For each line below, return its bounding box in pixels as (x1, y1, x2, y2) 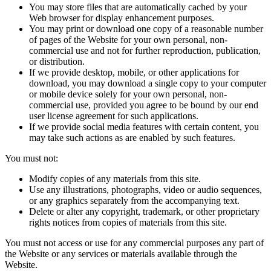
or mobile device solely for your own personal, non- (29, 89, 227, 100)
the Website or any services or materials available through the (5, 249, 237, 260)
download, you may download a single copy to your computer (29, 78, 266, 89)
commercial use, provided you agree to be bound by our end (29, 100, 258, 111)
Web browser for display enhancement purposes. (29, 13, 214, 24)
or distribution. (29, 56, 85, 67)
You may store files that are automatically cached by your (29, 2, 247, 13)
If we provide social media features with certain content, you (29, 122, 259, 132)
